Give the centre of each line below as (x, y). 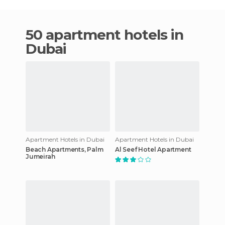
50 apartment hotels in (30, 34)
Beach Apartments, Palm (65, 149)
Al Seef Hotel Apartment (153, 149)
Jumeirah (40, 156)
